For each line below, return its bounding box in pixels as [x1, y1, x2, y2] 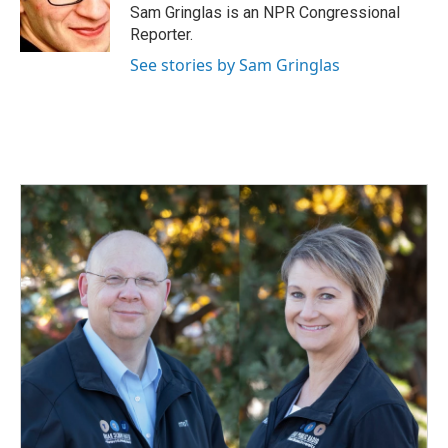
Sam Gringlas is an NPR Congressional [130, 3, 400, 22]
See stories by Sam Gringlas [130, 54, 340, 76]
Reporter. [130, 25, 193, 44]
